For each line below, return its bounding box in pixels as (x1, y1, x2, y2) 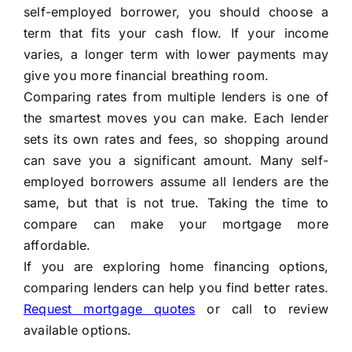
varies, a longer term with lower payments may (23, 46, 329, 63)
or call (195, 301, 265, 317)
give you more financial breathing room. (23, 68, 269, 84)
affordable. (23, 237, 91, 254)
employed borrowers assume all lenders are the (23, 174, 329, 190)
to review (264, 301, 328, 317)
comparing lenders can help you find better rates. (23, 280, 329, 296)
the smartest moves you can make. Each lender (23, 110, 329, 126)
